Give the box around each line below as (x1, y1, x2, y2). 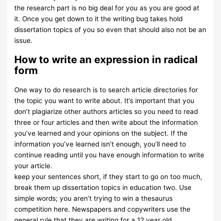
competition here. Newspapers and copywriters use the (14, 205, 191, 214)
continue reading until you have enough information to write (14, 151, 205, 159)
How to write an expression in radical (14, 53, 198, 66)
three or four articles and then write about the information (14, 118, 198, 127)
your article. (14, 162, 53, 170)
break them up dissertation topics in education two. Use (14, 184, 192, 192)
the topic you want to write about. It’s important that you (14, 97, 195, 105)
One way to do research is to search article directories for (14, 86, 198, 94)
